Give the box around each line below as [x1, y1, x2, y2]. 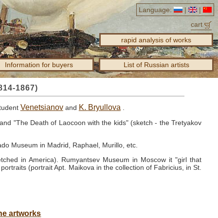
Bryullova [88, 103, 121, 111]
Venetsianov [20, 103, 63, 111]
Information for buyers [4, 61, 73, 69]
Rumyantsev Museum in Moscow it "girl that [61, 156, 202, 163]
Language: [139, 6, 172, 14]
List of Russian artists [123, 61, 189, 69]
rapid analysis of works [121, 36, 191, 44]
